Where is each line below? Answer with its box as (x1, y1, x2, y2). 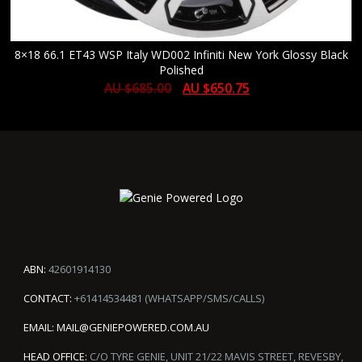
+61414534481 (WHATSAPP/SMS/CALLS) (71, 290, 264, 305)
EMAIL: (23, 319, 54, 335)
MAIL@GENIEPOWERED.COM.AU (56, 319, 209, 335)
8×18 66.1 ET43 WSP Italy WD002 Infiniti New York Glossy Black (14, 47, 348, 63)
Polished (158, 62, 204, 78)
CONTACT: (23, 290, 72, 305)
